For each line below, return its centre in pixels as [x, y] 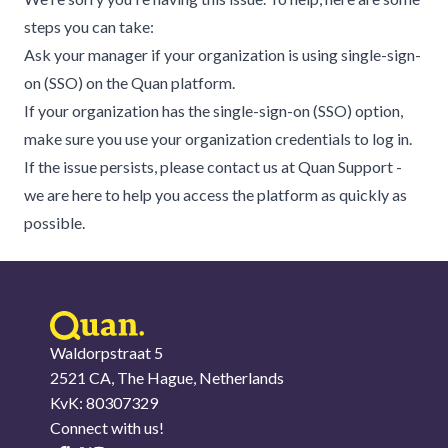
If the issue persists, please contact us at [161, 166]
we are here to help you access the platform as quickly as [215, 194]
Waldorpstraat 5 [106, 352]
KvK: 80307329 [104, 402]
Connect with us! [107, 427]
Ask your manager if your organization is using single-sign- [222, 54]
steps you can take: [89, 26]
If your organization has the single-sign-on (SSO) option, [213, 110]
